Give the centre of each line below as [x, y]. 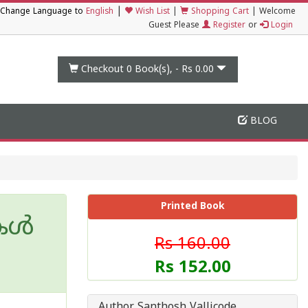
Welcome [277, 12]
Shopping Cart [219, 12]
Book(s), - [157, 69]
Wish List [151, 12]
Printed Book [192, 207]
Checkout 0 [107, 69]
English [100, 12]
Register [228, 26]
